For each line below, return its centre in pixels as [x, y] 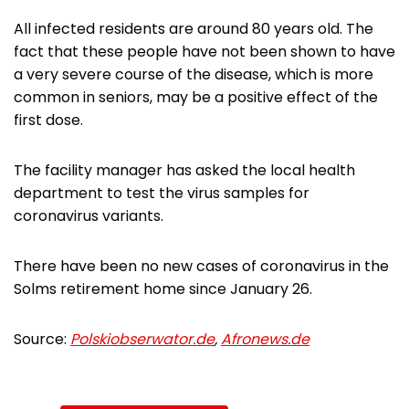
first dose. [48, 121]
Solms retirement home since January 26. [163, 289]
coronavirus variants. [89, 216]
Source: [42, 340]
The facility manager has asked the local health [184, 171]
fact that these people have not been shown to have [204, 52]
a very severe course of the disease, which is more [194, 75]
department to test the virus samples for [162, 194]
